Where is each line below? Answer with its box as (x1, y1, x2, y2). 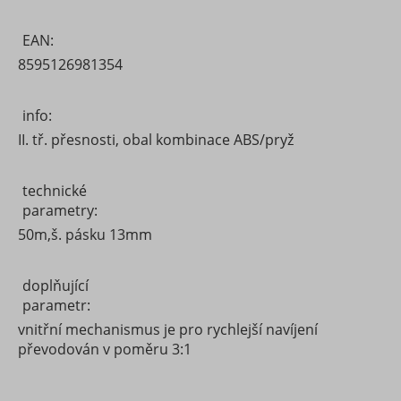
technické (22, 181, 87, 200)
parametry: (22, 200, 98, 220)
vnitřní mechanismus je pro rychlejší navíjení (18, 320, 318, 339)
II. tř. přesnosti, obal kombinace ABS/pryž (18, 130, 294, 149)
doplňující (22, 276, 89, 295)
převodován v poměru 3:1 (18, 339, 192, 359)
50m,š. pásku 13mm (18, 225, 152, 244)
